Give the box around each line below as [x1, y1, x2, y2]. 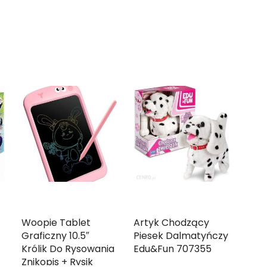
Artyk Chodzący [133, 216, 210, 230]
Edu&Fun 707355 [133, 242, 212, 256]
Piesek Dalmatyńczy [133, 229, 229, 243]
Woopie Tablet [21, 216, 91, 230]
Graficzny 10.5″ [21, 229, 89, 243]
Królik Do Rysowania [21, 242, 114, 256]
